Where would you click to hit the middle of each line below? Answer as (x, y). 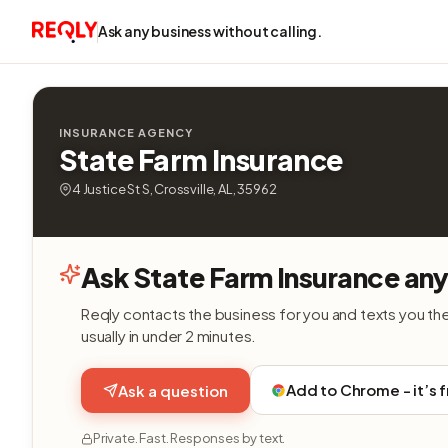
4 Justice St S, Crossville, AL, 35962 (174, 189)
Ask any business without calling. (209, 31)
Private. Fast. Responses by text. (189, 438)
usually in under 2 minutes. (169, 335)
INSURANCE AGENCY (126, 132)
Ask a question (173, 390)
